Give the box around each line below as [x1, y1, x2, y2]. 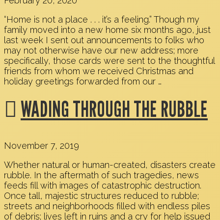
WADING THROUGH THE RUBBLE [21, 95, 208, 122]
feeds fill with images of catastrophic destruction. [4, 180, 201, 191]
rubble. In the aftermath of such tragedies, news [4, 169, 199, 180]
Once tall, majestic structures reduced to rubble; [4, 190, 199, 201]
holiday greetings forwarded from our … [4, 76, 162, 87]
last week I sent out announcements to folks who [4, 35, 204, 46]
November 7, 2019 [4, 140, 79, 151]
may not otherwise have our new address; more [4, 45, 198, 56]
